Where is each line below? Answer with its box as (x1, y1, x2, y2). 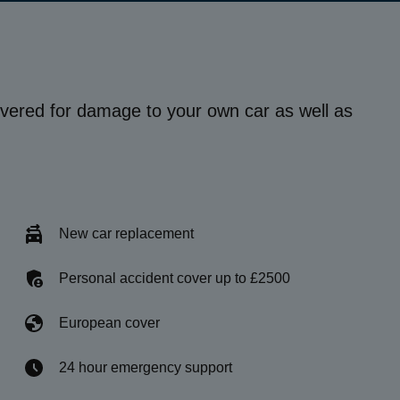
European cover (59, 315, 160, 330)
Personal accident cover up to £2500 (59, 271, 290, 286)
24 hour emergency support (59, 360, 232, 375)
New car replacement (59, 226, 194, 241)
